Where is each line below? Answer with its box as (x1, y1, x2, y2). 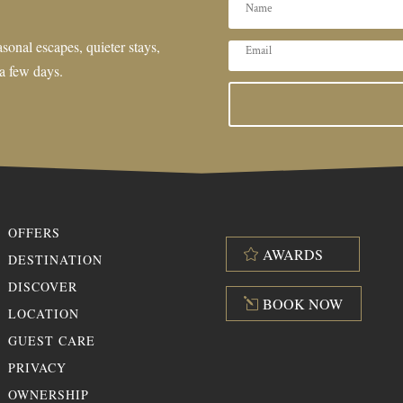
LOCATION (7, 305, 79, 323)
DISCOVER (7, 278, 77, 296)
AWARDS (262, 245, 323, 264)
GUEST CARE (7, 332, 95, 350)
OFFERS (7, 224, 60, 242)
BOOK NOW (262, 293, 343, 313)
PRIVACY (7, 359, 67, 377)
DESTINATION (7, 251, 103, 269)
